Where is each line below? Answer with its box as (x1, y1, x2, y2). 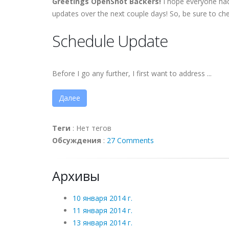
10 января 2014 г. (73, 193, 132, 203)
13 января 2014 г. (73, 218, 132, 227)
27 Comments (107, 135, 154, 145)
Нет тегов (76, 123, 111, 133)
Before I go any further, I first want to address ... (52, 68, 212, 78)
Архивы (52, 167, 100, 185)
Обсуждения (52, 135, 101, 145)
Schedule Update (52, 30, 168, 52)
